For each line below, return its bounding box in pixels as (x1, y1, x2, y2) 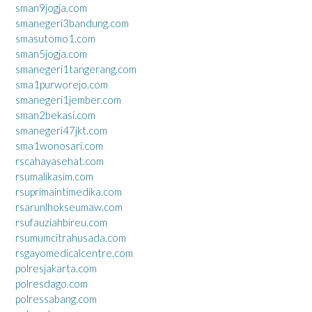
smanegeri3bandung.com (15, 16, 129, 29)
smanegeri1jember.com (15, 93, 121, 106)
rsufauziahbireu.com (15, 215, 107, 228)
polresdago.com (15, 276, 88, 290)
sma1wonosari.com (15, 139, 103, 152)
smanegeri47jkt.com (15, 123, 107, 136)
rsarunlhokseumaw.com (15, 200, 123, 213)
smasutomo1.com (15, 31, 95, 45)
